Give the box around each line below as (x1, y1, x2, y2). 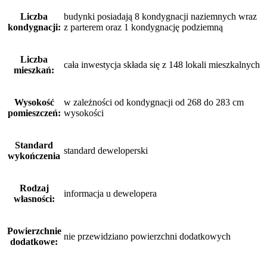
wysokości (64, 108, 104, 119)
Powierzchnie (7, 226, 61, 237)
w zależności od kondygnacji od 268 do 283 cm (64, 97, 244, 108)
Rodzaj (19, 183, 49, 194)
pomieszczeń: (7, 108, 61, 119)
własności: (13, 194, 55, 204)
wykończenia (8, 151, 60, 162)
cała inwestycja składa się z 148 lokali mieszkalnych (64, 60, 260, 70)
